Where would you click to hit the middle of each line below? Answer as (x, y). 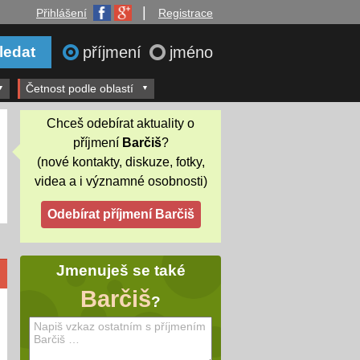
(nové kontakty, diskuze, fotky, (121, 162)
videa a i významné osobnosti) (121, 181)
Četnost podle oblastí (80, 88)
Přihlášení (61, 13)
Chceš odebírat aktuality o (121, 123)
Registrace (186, 13)
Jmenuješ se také (121, 271)
